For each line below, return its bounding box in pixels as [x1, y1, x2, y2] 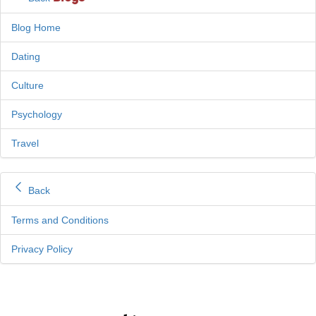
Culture [11, 80, 44, 92]
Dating [11, 51, 40, 63]
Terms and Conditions [11, 214, 109, 226]
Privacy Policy [11, 243, 73, 255]
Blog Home [11, 22, 61, 34]
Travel [11, 138, 39, 150]
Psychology [11, 109, 62, 121]
